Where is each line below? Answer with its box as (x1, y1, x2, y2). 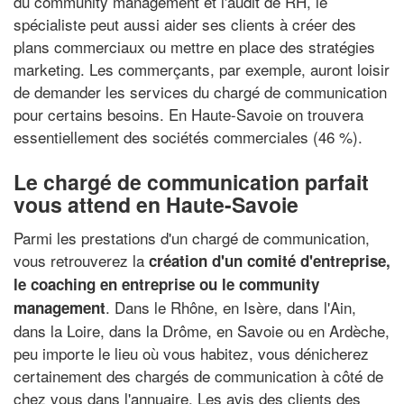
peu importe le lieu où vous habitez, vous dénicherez (14, 342, 369, 364)
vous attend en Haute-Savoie (14, 188, 298, 219)
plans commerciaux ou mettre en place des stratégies (14, 34, 375, 58)
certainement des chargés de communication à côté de (14, 364, 383, 387)
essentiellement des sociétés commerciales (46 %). (14, 124, 363, 148)
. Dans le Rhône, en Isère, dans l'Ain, (106, 296, 356, 318)
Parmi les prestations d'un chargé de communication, (14, 226, 370, 249)
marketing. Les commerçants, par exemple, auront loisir (14, 57, 390, 80)
